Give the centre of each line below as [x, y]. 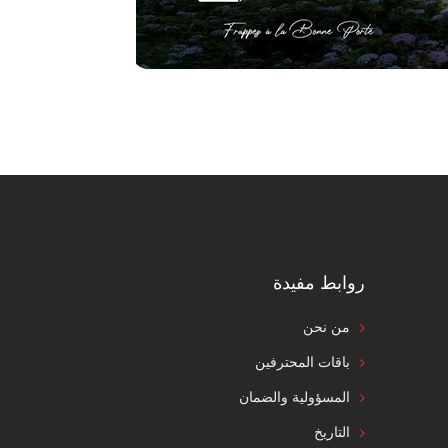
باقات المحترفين [302, 362]
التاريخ [331, 432]
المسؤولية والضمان [294, 397]
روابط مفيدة [318, 282]
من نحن [326, 327]
